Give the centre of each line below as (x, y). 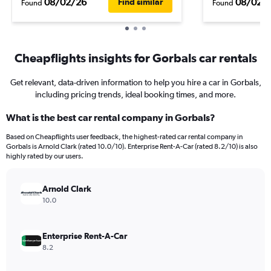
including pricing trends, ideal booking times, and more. (135, 94)
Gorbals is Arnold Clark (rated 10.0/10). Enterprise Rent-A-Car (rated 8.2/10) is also (132, 146)
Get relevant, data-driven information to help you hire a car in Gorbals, (135, 82)
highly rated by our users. (45, 156)
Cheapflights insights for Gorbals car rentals (135, 58)
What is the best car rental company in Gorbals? (111, 117)
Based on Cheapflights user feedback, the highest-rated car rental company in (124, 137)
